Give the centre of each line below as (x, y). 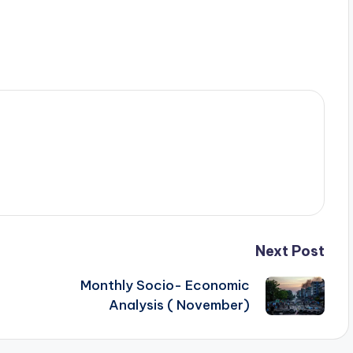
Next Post (290, 251)
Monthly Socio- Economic (165, 286)
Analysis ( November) (179, 305)
